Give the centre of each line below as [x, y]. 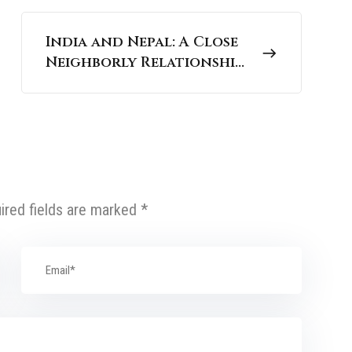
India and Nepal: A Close [141, 42]
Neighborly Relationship [144, 63]
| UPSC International [130, 83]
